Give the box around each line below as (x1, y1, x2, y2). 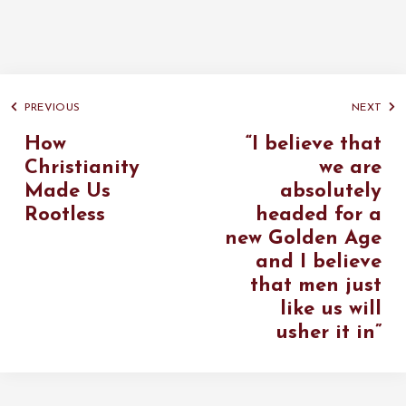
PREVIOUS (24, 101, 81, 113)
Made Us (24, 180, 111, 202)
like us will (280, 298, 382, 320)
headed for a (256, 204, 382, 226)
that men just (250, 275, 382, 296)
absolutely (280, 180, 382, 202)
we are (319, 157, 382, 179)
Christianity (24, 157, 140, 179)
